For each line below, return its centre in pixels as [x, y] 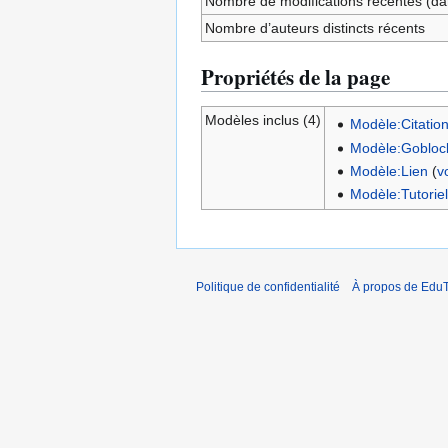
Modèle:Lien [389, 170]
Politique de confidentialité [268, 287]
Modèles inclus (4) [262, 120]
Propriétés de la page [295, 77]
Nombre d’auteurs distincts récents [314, 28]
